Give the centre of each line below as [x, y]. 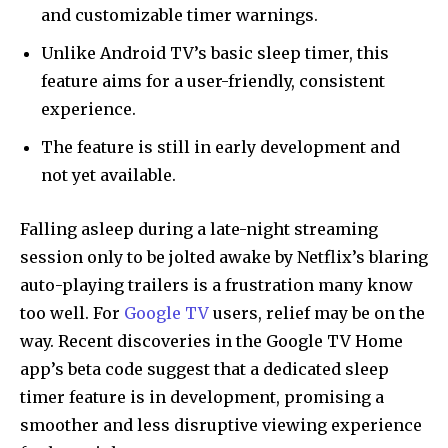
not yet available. [108, 174]
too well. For [72, 312]
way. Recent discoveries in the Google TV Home [211, 340]
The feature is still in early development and [220, 146]
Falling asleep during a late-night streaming [199, 228]
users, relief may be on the [317, 312]
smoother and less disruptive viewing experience [221, 424]
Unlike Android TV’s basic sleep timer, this [215, 52]
